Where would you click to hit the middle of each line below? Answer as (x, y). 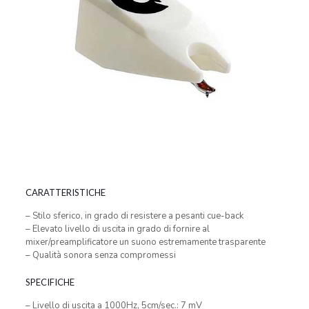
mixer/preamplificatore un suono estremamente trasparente (145, 242)
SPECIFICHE (50, 282)
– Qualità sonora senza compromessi (100, 256)
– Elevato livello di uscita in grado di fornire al (117, 229)
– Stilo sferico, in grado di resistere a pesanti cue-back (134, 216)
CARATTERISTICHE (65, 193)
